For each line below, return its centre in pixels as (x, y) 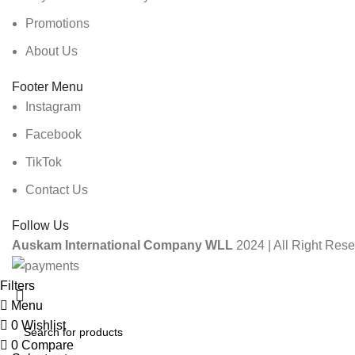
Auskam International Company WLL (122, 246)
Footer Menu (48, 87)
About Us (52, 52)
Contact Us (57, 190)
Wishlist (44, 326)
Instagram (53, 107)
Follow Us (40, 226)
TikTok (44, 162)
